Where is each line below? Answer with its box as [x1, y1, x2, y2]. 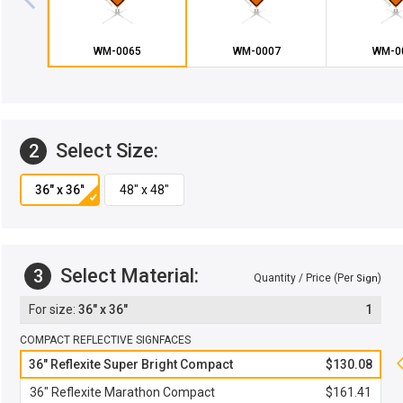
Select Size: [51, 139, 158, 162]
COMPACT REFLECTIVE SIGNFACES [20, 334, 191, 346]
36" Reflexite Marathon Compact [30, 385, 215, 399]
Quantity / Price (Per [254, 272, 356, 284]
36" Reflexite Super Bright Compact [29, 357, 233, 372]
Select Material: [56, 264, 199, 287]
